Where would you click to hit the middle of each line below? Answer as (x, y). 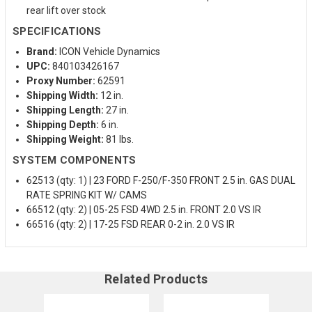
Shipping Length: (65, 110)
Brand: (42, 51)
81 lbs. (119, 139)
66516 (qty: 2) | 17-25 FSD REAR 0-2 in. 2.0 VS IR (131, 224)
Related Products (156, 279)
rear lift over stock (66, 10)
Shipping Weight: (65, 139)
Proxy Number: (61, 80)
